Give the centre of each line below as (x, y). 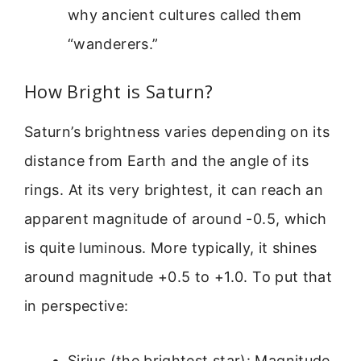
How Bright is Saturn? (119, 91)
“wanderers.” (113, 44)
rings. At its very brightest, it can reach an (174, 189)
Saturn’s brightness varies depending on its (177, 131)
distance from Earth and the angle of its (167, 160)
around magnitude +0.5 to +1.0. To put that (178, 276)
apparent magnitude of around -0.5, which (176, 218)
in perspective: (77, 305)
